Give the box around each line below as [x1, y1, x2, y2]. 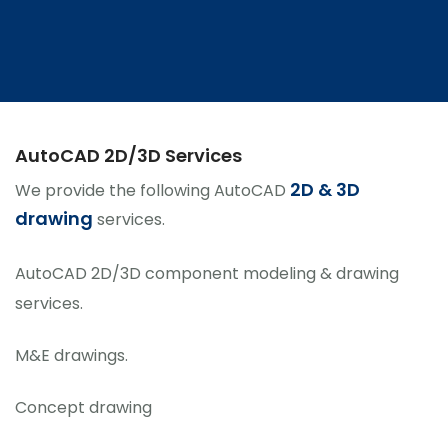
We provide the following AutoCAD [15, 179, 290, 203]
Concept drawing [15, 396, 152, 420]
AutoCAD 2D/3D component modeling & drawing [15, 262, 399, 286]
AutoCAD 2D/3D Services [15, 143, 242, 169]
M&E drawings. [15, 344, 128, 368]
